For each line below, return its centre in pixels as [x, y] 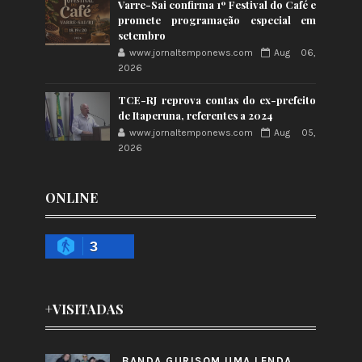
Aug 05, [295, 133]
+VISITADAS [85, 309]
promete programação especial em [217, 20]
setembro [142, 36]
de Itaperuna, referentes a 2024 [196, 116]
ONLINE [72, 198]
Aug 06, [295, 53]
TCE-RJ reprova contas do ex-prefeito [217, 100]
